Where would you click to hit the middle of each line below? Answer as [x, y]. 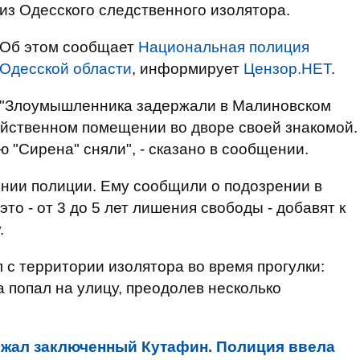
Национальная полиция [224, 47]
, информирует [188, 69]
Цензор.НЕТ [287, 69]
